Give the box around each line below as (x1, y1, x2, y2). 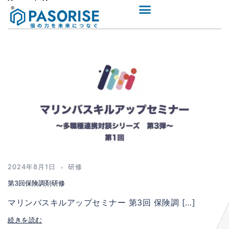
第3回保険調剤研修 (8, 178, 65, 187)
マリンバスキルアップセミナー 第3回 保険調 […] (8, 197, 195, 208)
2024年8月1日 (8, 162, 56, 171)
